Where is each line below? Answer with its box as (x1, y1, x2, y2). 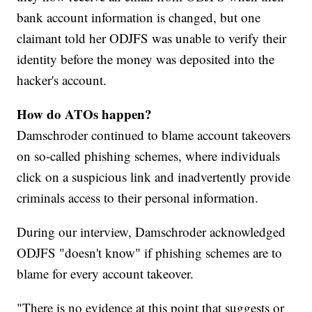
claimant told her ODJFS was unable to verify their (17, 29, 287, 47)
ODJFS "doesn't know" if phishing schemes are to (17, 244, 283, 262)
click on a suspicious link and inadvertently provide (17, 168, 291, 186)
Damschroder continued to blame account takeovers (17, 126, 291, 144)
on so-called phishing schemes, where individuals (17, 147, 281, 165)
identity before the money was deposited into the (17, 50, 275, 68)
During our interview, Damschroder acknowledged (17, 223, 286, 241)
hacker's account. (17, 71, 107, 89)
